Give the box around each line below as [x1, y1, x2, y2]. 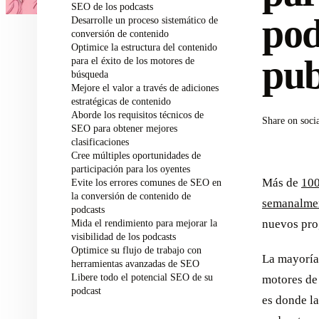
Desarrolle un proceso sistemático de [71, 14, 218, 26]
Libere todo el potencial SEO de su [71, 271, 213, 283]
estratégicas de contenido [71, 95, 171, 107]
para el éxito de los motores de [71, 55, 194, 66]
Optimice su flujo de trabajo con [71, 244, 202, 256]
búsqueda [71, 68, 108, 80]
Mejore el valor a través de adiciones [71, 82, 219, 93]
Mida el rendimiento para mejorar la [71, 217, 217, 229]
